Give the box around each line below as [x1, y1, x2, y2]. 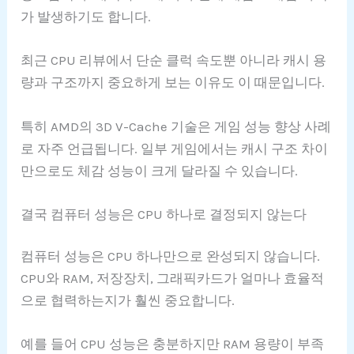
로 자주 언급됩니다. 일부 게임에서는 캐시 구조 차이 [21, 140, 329, 156]
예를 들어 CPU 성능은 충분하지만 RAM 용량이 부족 [21, 336, 325, 352]
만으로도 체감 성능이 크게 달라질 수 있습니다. [21, 162, 299, 179]
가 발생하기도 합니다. [21, 9, 152, 25]
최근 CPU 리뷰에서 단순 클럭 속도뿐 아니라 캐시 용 [21, 52, 327, 69]
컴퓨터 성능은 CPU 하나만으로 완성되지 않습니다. [21, 248, 321, 265]
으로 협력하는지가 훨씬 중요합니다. [21, 292, 235, 309]
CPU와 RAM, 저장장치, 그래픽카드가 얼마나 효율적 [21, 270, 325, 287]
